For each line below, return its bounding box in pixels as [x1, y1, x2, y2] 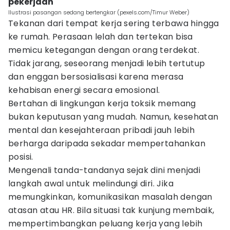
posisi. [8, 151, 33, 163]
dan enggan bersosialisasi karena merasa [8, 71, 184, 83]
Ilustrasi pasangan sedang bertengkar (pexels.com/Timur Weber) [8, 8, 189, 16]
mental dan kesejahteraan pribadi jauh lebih [8, 124, 195, 136]
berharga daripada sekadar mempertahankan [8, 138, 205, 149]
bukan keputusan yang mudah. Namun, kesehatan [8, 111, 219, 123]
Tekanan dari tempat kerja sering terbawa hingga [8, 17, 219, 29]
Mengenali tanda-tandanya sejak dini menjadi [8, 164, 201, 176]
